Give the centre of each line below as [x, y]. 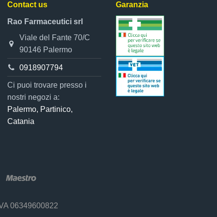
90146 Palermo [46, 50]
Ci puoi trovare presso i [47, 85]
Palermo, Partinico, [40, 109]
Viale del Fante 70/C [54, 38]
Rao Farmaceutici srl [45, 22]
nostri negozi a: [33, 97]
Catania [21, 121]
